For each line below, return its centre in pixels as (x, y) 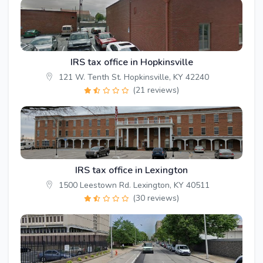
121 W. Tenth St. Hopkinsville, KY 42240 (133, 77)
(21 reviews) (156, 90)
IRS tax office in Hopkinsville (131, 63)
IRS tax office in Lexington (131, 171)
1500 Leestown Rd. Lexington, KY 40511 (133, 186)
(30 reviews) (156, 198)
